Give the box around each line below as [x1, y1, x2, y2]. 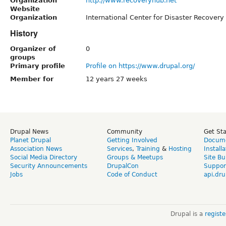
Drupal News [10, 128, 48, 135]
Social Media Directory [10, 153, 77, 161]
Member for [10, 75, 53, 83]
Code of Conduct [107, 171, 157, 178]
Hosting [168, 145, 192, 152]
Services [107, 145, 132, 152]
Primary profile [10, 62, 65, 70]
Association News [10, 145, 62, 152]
